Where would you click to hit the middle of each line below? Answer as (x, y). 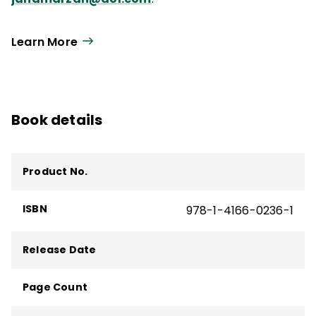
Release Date (60, 250)
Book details (57, 120)
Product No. (55, 171)
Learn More (44, 42)
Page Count (55, 287)
